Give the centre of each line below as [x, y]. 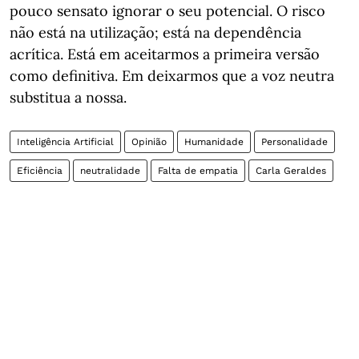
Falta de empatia [198, 171]
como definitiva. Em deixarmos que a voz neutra [172, 76]
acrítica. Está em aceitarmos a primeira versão [165, 54]
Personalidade [294, 142]
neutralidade [110, 171]
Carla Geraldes [291, 171]
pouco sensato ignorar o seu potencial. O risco [167, 11]
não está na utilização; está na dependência [155, 32]
